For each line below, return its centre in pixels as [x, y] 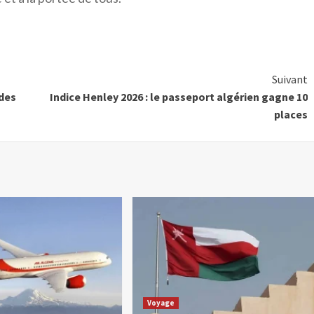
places [291, 115]
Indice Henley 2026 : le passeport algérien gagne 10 [178, 97]
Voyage [161, 303]
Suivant [289, 80]
